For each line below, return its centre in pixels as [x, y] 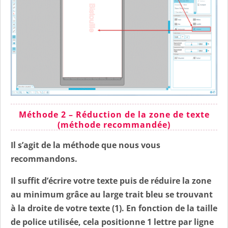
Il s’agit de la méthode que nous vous [85, 145]
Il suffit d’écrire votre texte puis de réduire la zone [111, 180]
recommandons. [44, 159]
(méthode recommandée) [114, 124]
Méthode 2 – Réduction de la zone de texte [114, 114]
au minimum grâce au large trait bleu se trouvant [112, 194]
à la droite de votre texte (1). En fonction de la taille [114, 208]
